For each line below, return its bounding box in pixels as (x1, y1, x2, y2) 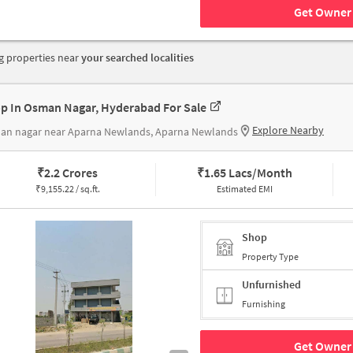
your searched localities (81, 50, 194, 65)
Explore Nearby (252, 123, 324, 138)
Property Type (242, 250, 299, 262)
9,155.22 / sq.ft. (40, 183, 100, 195)
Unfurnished (242, 277, 301, 292)
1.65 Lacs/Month (203, 165, 292, 181)
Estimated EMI (216, 183, 273, 195)
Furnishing (242, 298, 285, 310)
